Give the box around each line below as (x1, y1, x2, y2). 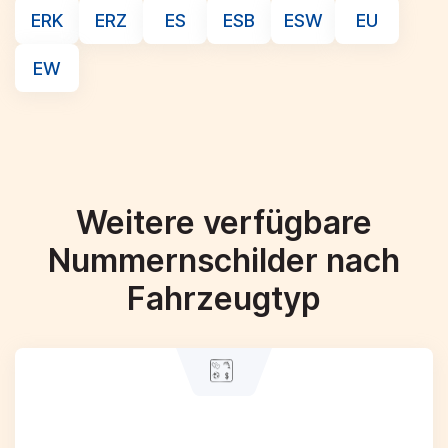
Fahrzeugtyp (127, 279, 321, 318)
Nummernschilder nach (48, 241, 400, 280)
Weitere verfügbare (76, 203, 372, 242)
